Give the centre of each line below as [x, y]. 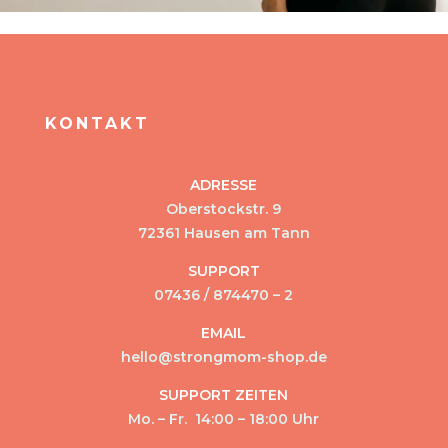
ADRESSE [224, 184]
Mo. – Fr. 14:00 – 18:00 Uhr [224, 418]
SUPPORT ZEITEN [224, 394]
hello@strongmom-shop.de [223, 356]
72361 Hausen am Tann [223, 232]
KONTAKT [97, 123]
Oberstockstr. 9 [224, 208]
